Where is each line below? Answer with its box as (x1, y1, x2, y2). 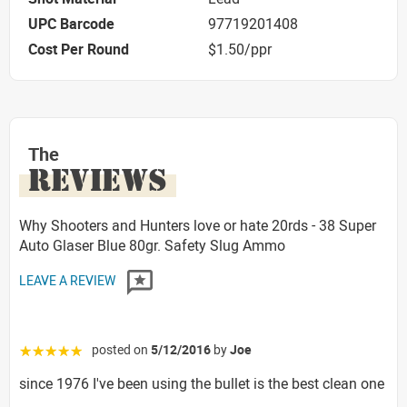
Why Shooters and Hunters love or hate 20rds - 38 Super (19, 214, 376, 235)
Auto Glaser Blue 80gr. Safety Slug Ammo (19, 234, 285, 255)
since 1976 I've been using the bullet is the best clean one (19, 372, 384, 393)
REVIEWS (28, 160, 167, 199)
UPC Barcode (28, 14, 114, 35)
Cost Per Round (28, 39, 129, 60)
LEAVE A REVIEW (19, 272, 118, 290)
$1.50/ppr (208, 39, 272, 60)
